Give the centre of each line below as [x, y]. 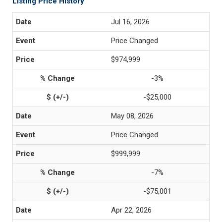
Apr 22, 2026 [131, 210]
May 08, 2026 [132, 116]
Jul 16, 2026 [130, 22]
